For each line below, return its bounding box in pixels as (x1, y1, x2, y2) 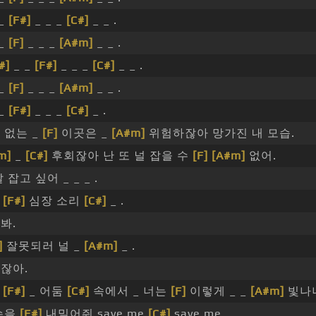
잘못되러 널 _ (3, 239, 84, 253)
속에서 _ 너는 (90, 284, 171, 298)
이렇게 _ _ (186, 284, 250, 298)
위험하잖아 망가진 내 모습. (145, 126, 295, 140)
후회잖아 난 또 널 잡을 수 (48, 149, 193, 163)
